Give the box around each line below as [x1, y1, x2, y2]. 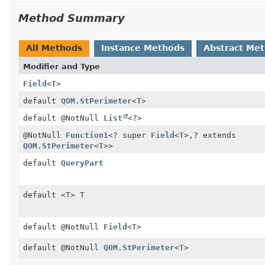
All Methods [26, 43, 82, 53]
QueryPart [61, 158, 104, 167]
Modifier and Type [23, 62, 100, 71]
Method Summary [18, 11, 125, 24]
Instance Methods [101, 43, 185, 53]
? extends [193, 130, 236, 140]
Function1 [66, 130, 108, 140]
